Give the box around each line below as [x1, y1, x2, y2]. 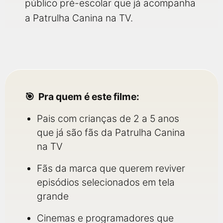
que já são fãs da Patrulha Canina [37, 126, 185, 138]
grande [37, 190, 69, 202]
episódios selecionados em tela [37, 176, 175, 188]
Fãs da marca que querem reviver [37, 162, 185, 174]
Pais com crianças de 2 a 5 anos [37, 112, 179, 124]
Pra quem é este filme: [38, 91, 139, 103]
